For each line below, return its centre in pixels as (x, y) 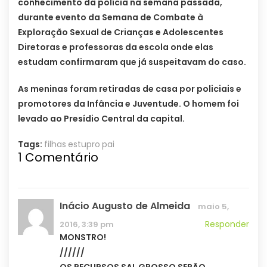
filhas (55, 145)
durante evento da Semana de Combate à (111, 18)
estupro (84, 145)
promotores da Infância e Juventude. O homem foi (128, 104)
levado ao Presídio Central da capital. (101, 119)
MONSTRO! (83, 237)
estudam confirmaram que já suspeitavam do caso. (132, 62)
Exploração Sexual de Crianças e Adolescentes (121, 32)
